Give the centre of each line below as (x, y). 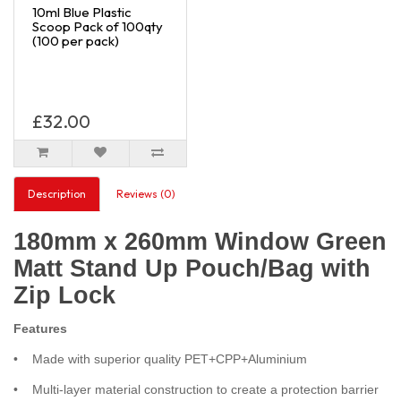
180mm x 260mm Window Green (200, 241)
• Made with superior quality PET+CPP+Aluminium (160, 358)
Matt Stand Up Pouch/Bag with (192, 268)
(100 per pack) (76, 40)
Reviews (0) (146, 193)
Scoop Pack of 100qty (98, 26)
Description (57, 193)
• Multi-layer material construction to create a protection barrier (196, 389)
